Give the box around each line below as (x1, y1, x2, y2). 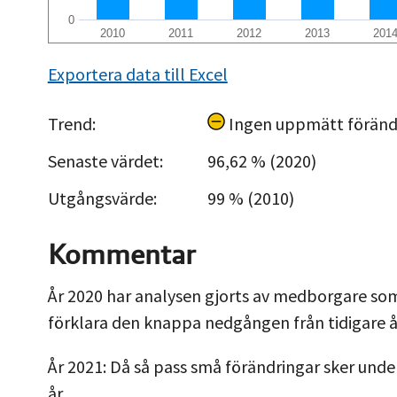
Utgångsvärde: (47, 186, 157, 209)
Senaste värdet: (47, 149, 163, 172)
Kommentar (47, 235, 196, 272)
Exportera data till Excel (47, 62, 228, 85)
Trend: (47, 112, 96, 135)
